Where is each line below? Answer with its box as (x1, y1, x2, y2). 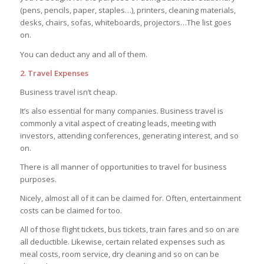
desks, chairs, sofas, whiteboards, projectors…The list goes (19, 17, 232, 28)
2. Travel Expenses (19, 67, 88, 78)
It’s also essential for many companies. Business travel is (19, 105, 223, 116)
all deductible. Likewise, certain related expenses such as (19, 236, 225, 247)
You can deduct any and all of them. (19, 48, 147, 60)
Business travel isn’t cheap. (19, 86, 117, 97)
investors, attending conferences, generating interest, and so (19, 130, 239, 141)
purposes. (19, 173, 57, 184)
